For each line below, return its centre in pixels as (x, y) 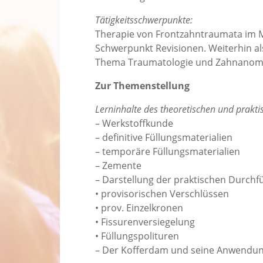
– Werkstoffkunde (134, 124)
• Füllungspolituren (137, 236)
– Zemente (118, 166)
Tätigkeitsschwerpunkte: (144, 20)
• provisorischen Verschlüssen (162, 194)
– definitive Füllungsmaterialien (164, 138)
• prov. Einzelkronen (139, 208)
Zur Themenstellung (142, 86)
